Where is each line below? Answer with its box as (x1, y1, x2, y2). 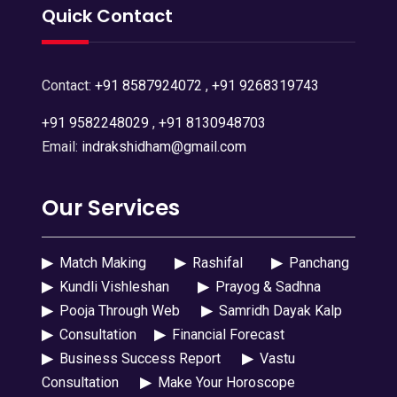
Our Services (41, 191, 180, 223)
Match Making (51, 253, 150, 271)
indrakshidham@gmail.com (81, 137, 246, 155)
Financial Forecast (164, 325, 284, 343)
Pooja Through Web (51, 301, 183, 319)
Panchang (281, 253, 349, 271)
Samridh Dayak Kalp (211, 301, 342, 319)
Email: (41, 137, 82, 155)
